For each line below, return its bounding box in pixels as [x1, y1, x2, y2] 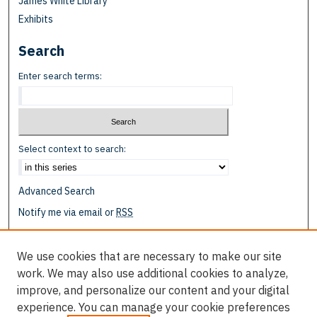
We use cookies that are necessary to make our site [17, 249, 282, 263]
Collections [18, 257, 69, 270]
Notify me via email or [18, 205, 117, 219]
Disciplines [18, 275, 66, 289]
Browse [18, 236, 69, 254]
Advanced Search [18, 184, 96, 197]
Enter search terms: [18, 70, 103, 83]
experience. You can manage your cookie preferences [17, 300, 290, 314]
